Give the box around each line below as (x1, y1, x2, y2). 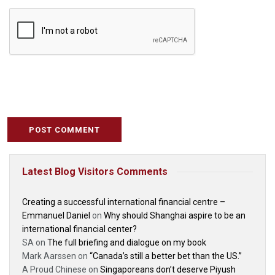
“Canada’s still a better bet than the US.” (90, 251, 242, 261)
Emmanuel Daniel (22, 211, 90, 221)
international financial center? (22, 224, 137, 234)
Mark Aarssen (22, 251, 76, 261)
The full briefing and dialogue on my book (47, 238, 206, 248)
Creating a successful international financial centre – (22, 197, 225, 207)
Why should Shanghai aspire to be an (104, 211, 246, 221)
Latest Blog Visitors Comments (22, 166, 168, 178)
